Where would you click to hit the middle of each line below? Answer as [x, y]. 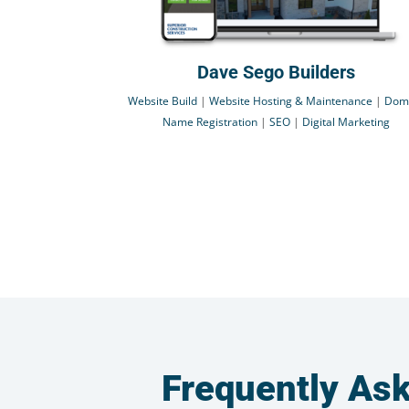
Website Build [163, 100]
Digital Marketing [346, 121]
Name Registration [210, 121]
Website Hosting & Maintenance [291, 100]
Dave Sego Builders [277, 72]
